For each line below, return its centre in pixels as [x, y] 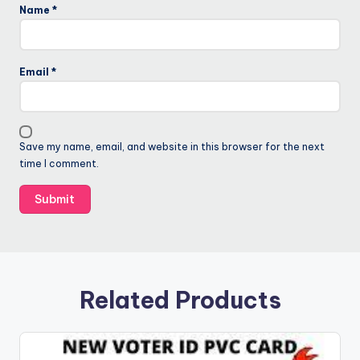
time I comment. [59, 164]
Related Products [180, 301]
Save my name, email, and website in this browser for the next [172, 147]
